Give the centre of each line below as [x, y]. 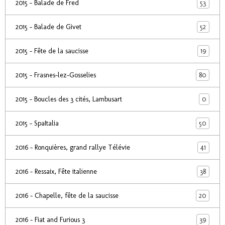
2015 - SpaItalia [37, 123]
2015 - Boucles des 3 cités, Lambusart [69, 99]
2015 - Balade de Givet [48, 27]
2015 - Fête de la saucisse [52, 51]
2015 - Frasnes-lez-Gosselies [56, 75]
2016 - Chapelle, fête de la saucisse [67, 196]
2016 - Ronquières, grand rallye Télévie [73, 147]
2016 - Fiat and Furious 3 [50, 220]
